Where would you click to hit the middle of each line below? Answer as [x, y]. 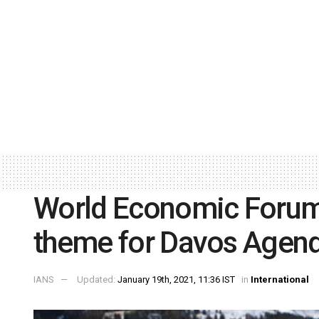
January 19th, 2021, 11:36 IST [176, 280]
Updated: [97, 280]
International [280, 280]
